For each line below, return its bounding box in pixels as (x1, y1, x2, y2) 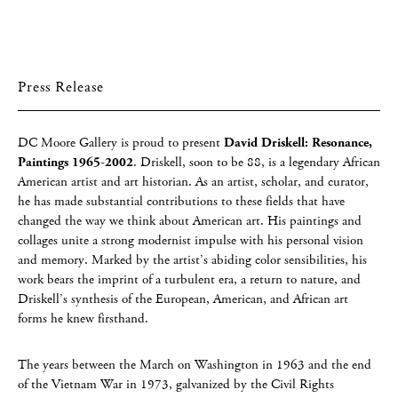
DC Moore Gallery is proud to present (18, 133, 224, 152)
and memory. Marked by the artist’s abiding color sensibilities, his (18, 251, 367, 269)
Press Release (18, 76, 104, 98)
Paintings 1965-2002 (18, 153, 133, 171)
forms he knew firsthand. (18, 309, 148, 328)
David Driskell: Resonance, (224, 133, 372, 152)
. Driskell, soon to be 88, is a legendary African (133, 153, 380, 171)
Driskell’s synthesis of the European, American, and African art (18, 290, 348, 308)
